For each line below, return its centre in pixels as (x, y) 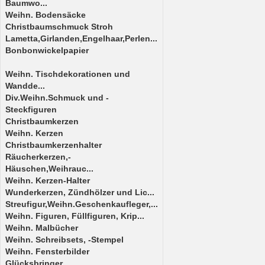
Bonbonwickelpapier (47, 50)
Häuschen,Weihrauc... (49, 169)
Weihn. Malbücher (42, 228)
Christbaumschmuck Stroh (59, 27)
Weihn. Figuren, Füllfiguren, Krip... (75, 216)
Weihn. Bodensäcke (46, 15)
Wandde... (25, 86)
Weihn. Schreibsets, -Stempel (64, 240)
